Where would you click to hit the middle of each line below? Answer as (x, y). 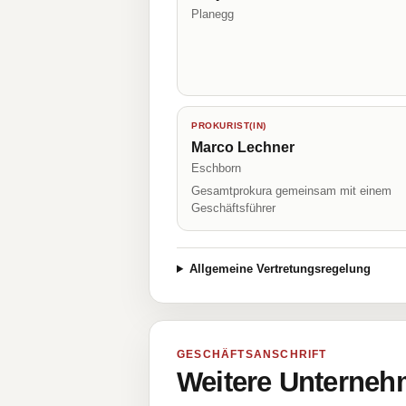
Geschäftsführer (233, 208)
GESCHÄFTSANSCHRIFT (252, 354)
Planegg (213, 14)
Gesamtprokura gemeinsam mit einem (291, 191)
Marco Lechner (243, 147)
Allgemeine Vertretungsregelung (280, 269)
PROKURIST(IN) (229, 126)
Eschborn (216, 168)
